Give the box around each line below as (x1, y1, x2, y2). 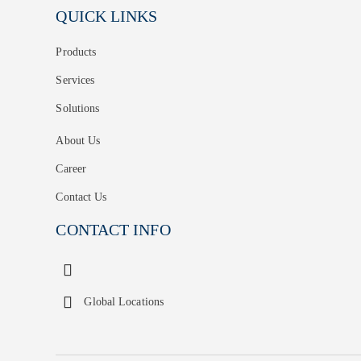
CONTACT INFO (56, 220, 171, 239)
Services (56, 73, 95, 86)
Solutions (56, 102, 100, 114)
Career (56, 162, 87, 175)
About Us (56, 134, 101, 147)
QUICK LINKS (56, 6, 158, 25)
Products (56, 45, 97, 58)
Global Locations (84, 295, 164, 308)
